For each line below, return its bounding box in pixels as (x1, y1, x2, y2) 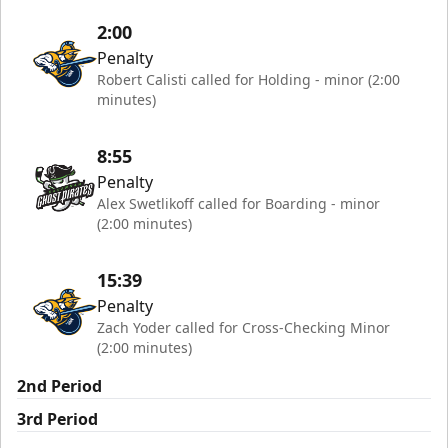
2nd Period (17, 375, 102, 397)
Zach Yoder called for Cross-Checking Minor (97, 318, 390, 337)
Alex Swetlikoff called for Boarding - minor (97, 194, 380, 213)
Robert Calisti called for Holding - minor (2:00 (97, 70, 400, 89)
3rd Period (17, 408, 98, 430)
